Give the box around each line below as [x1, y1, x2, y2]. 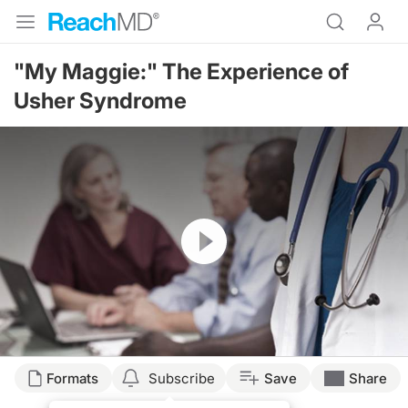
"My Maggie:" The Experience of [14, 58, 349, 85]
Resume [181, 219, 229, 235]
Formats [46, 369, 98, 387]
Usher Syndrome [14, 87, 187, 114]
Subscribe [148, 369, 215, 387]
